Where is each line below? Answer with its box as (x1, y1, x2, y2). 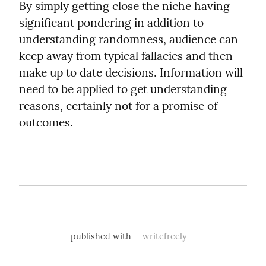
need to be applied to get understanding (19, 81, 227, 96)
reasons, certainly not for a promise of (19, 98, 217, 113)
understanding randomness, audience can (19, 31, 238, 46)
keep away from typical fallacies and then (19, 48, 233, 63)
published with (71, 230, 134, 242)
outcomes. (19, 115, 73, 129)
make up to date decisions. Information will (19, 65, 243, 80)
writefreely (142, 230, 187, 242)
